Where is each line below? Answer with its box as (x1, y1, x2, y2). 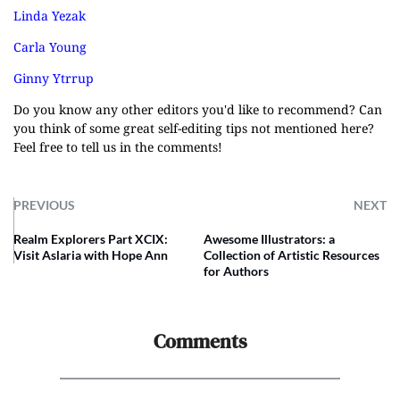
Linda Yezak (13, 7, 86, 24)
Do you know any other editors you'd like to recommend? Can (13, 101, 382, 118)
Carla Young (13, 38, 87, 55)
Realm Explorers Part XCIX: (13, 231, 168, 246)
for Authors (204, 263, 270, 279)
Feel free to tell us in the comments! (13, 138, 222, 155)
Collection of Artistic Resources (204, 247, 380, 262)
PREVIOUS (13, 197, 75, 212)
